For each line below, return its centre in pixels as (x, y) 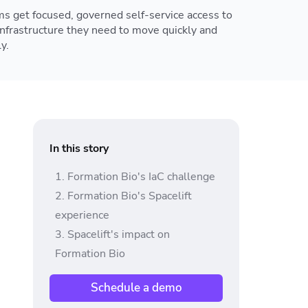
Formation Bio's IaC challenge (141, 176)
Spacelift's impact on (119, 234)
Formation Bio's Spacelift (130, 196)
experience (82, 215)
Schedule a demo (136, 287)
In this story (79, 148)
